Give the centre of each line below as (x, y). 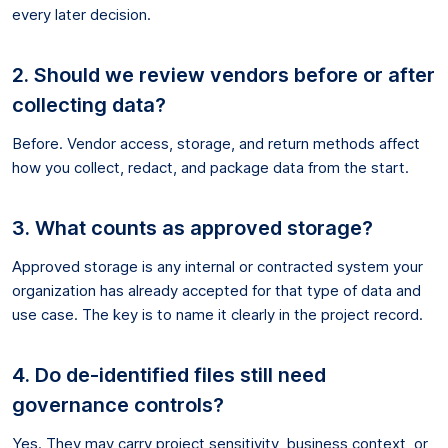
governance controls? (118, 404)
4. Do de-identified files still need (169, 374)
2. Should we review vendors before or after (223, 74)
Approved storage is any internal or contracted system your (217, 266)
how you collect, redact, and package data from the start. (210, 167)
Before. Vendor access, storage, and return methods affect (216, 143)
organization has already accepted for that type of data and (216, 290)
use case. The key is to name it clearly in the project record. (217, 314)
